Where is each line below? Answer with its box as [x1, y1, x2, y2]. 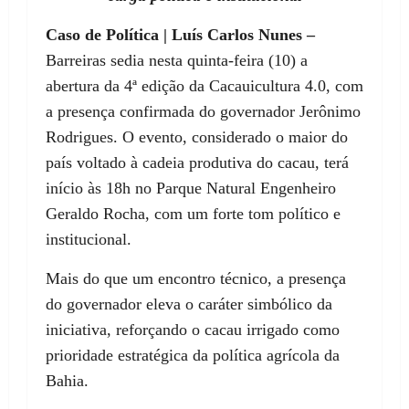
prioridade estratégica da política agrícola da [46, 346, 340, 365]
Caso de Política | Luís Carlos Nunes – [46, 26, 315, 45]
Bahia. [46, 372, 89, 391]
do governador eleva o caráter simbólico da [46, 295, 332, 314]
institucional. [46, 230, 131, 249]
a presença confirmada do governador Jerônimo [46, 102, 361, 121]
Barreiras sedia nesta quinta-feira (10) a [46, 51, 308, 70]
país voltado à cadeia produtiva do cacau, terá [46, 153, 349, 173]
